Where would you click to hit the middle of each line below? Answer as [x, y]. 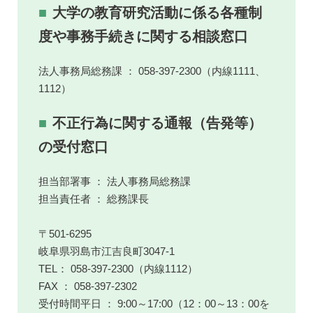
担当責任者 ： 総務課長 [93, 199]
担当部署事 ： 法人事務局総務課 [114, 181]
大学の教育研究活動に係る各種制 [157, 13]
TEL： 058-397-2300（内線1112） [118, 269]
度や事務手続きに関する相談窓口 [143, 36]
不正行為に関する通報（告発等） [157, 123]
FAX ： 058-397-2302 [87, 286]
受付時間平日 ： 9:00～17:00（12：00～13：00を [154, 304]
